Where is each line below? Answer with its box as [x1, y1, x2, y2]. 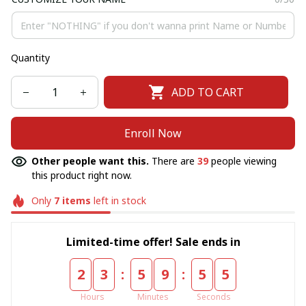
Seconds [197, 290, 231, 303]
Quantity [11, 51, 50, 64]
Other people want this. [31, 154, 152, 167]
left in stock [90, 194, 146, 207]
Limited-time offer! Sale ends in [66, 234, 240, 249]
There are [152, 154, 197, 167]
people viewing [208, 154, 277, 167]
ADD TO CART [171, 84, 244, 100]
